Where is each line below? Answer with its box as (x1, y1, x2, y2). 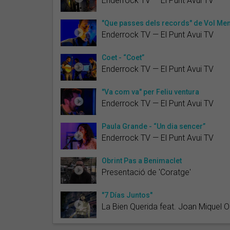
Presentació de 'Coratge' (102, 167, 191, 177)
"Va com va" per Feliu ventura (102, 87, 199, 96)
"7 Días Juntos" (102, 190, 152, 199)
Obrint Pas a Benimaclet (102, 156, 182, 165)
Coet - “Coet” (102, 53, 144, 62)
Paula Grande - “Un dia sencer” (102, 122, 205, 130)
